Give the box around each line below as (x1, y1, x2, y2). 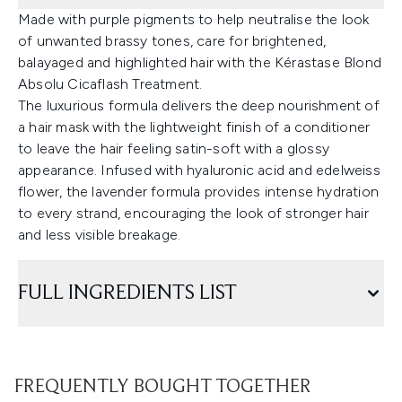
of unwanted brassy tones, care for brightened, (18, 32, 327, 49)
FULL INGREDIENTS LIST (18, 283, 237, 304)
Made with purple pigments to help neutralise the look (18, 11, 370, 28)
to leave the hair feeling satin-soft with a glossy (18, 140, 330, 157)
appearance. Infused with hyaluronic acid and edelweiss (18, 162, 380, 179)
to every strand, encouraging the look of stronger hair (18, 205, 369, 222)
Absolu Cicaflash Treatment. (18, 75, 203, 92)
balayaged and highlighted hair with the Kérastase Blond (18, 54, 382, 71)
